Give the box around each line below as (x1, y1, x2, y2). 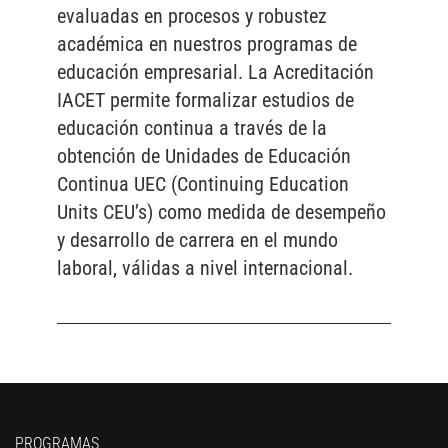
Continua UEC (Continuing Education (56, 172, 349, 197)
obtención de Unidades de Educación (56, 144, 351, 169)
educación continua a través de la (56, 116, 327, 141)
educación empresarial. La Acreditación (56, 60, 374, 85)
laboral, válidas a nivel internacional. (56, 256, 353, 281)
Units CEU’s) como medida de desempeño (56, 200, 386, 225)
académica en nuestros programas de (56, 32, 357, 57)
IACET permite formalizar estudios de (56, 88, 354, 113)
